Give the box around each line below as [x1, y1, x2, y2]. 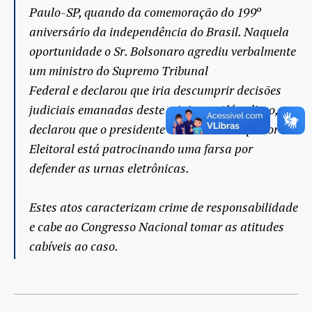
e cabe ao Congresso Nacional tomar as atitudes [29, 218, 284, 235]
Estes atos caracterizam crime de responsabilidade [29, 198, 298, 216]
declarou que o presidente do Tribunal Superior [29, 120, 279, 138]
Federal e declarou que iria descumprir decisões [29, 81, 281, 99]
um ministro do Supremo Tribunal [29, 62, 208, 79]
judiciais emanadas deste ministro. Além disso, [29, 101, 278, 118]
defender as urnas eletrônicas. [29, 159, 189, 177]
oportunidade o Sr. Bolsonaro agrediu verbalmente [29, 42, 296, 60]
